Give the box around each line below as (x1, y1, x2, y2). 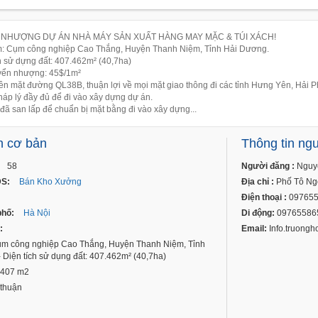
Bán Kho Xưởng (19, 177, 82, 187)
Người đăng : (241, 161, 295, 172)
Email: (241, 224, 267, 234)
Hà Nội (23, 208, 50, 219)
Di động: (241, 208, 275, 219)
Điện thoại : (241, 192, 287, 203)
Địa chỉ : (241, 177, 274, 187)
